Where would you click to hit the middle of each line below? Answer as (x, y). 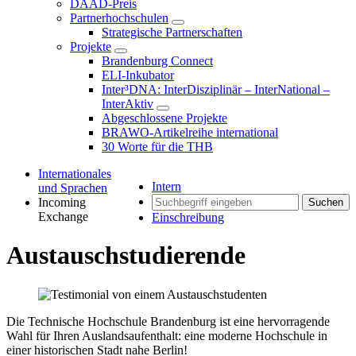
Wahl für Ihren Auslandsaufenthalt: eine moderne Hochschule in (167, 335)
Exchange (63, 217)
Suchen (326, 202)
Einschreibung (188, 217)
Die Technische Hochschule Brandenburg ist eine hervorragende (168, 321)
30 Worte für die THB (157, 147)
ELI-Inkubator (138, 75)
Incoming (62, 202)
